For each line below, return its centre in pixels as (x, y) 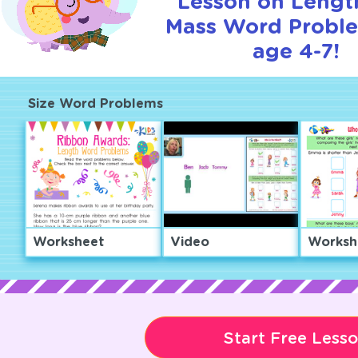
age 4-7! (296, 52)
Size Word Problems (95, 104)
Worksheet (68, 242)
